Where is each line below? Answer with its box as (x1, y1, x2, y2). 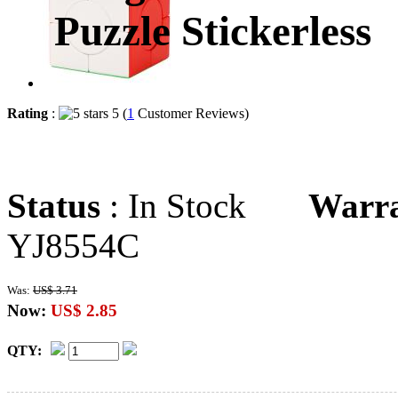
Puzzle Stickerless (54, 8, 371, 55)
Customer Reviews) (134, 106, 259, 121)
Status (7, 187, 100, 225)
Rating (7, 106, 48, 121)
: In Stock (100, 187, 308, 225)
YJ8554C (7, 227, 139, 265)
